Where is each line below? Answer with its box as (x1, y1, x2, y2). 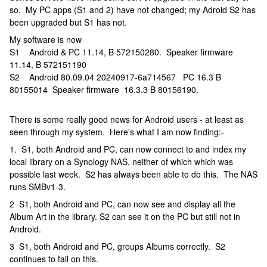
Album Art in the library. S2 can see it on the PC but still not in (10, 210, 240, 222)
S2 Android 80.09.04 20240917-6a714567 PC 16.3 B (10, 71, 221, 83)
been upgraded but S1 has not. (10, 16, 127, 28)
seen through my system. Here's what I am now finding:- (10, 126, 224, 138)
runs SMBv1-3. (10, 181, 66, 193)
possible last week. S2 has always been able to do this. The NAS (10, 168, 257, 180)
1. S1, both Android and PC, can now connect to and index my (10, 143, 246, 155)
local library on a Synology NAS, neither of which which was (10, 156, 233, 167)
